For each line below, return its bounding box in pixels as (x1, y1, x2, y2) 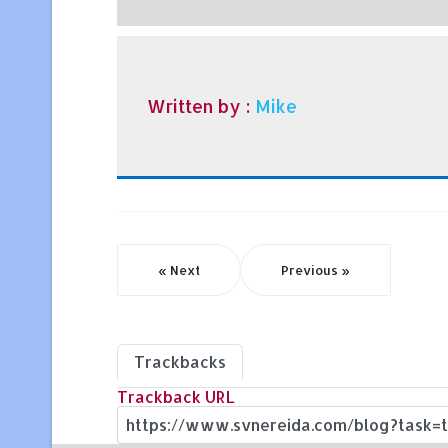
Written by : (147, 94, 255, 117)
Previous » (281, 261, 350, 278)
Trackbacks (134, 350, 226, 372)
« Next (158, 261, 200, 278)
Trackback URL (117, 385, 235, 407)
